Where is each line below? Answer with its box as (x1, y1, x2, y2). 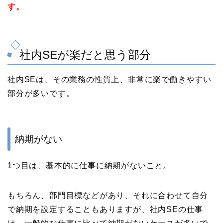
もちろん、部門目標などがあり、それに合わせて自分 (7, 191, 209, 200)
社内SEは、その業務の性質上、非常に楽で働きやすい (7, 75, 212, 84)
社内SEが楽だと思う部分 (19, 48, 151, 61)
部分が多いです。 (7, 89, 75, 98)
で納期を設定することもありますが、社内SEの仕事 (7, 205, 204, 214)
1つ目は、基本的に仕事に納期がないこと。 (7, 161, 171, 170)
